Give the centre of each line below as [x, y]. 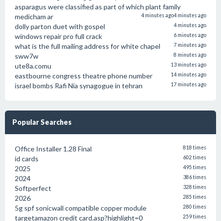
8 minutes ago [190, 55]
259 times [195, 217]
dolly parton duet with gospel [60, 26]
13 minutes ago [188, 65]
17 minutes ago [188, 84]
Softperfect [33, 188]
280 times [195, 207]
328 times [195, 187]
